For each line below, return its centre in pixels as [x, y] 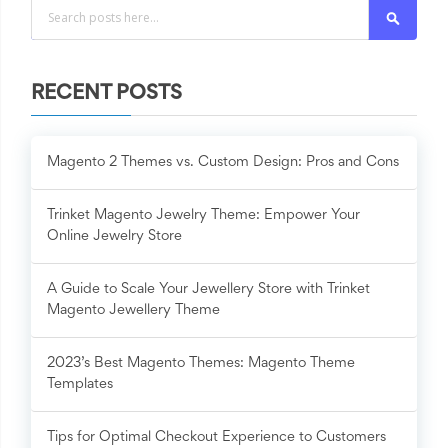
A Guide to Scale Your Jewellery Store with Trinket [208, 290]
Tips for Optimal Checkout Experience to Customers [216, 438]
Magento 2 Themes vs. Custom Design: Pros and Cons [223, 163]
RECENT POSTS [106, 95]
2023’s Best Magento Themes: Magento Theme [201, 364]
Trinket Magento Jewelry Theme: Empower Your [203, 216]
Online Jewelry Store [114, 237]
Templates [80, 385]
